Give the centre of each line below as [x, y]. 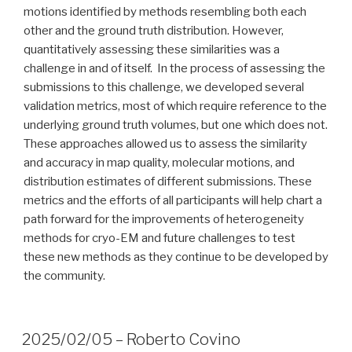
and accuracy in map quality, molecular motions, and [159, 163]
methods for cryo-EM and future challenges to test [159, 238]
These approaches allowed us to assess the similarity [165, 144]
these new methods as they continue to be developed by [176, 257]
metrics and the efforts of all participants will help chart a [173, 201]
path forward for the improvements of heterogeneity [164, 220]
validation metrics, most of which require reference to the [175, 106]
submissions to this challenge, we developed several [164, 88]
